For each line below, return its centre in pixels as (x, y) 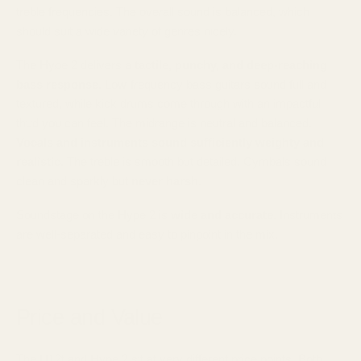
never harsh (165, 181)
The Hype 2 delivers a (75, 65)
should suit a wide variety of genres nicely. (127, 31)
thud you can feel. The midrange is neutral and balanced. (164, 123)
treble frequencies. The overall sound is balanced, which (163, 12)
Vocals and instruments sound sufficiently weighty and (170, 142)
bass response (57, 84)
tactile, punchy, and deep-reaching (231, 65)
